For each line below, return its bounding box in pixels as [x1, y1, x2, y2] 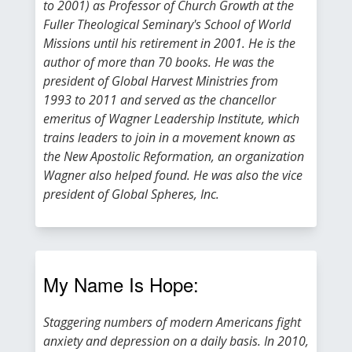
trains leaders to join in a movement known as [43, 129, 295, 146]
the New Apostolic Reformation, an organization [43, 148, 304, 165]
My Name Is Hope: [43, 270, 199, 298]
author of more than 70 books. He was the [43, 53, 274, 71]
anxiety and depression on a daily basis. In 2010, [43, 332, 309, 350]
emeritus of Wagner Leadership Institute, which [43, 110, 299, 127]
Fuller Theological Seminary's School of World [43, 16, 291, 33]
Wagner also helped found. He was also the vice [43, 167, 302, 184]
